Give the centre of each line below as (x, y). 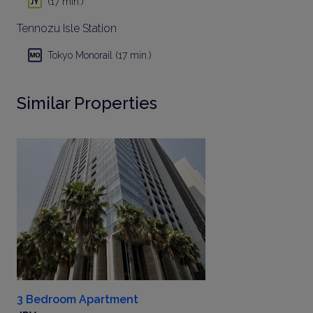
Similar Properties (87, 103)
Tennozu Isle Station (67, 28)
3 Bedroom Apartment (78, 299)
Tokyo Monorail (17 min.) (100, 55)
